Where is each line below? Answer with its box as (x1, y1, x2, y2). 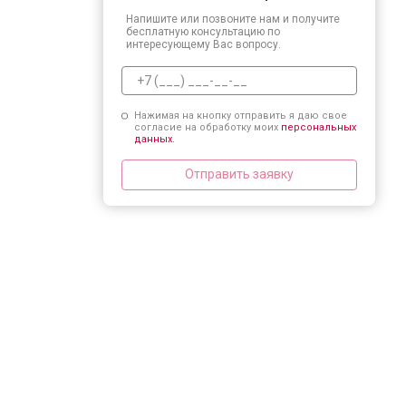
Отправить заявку (185, 167, 294, 181)
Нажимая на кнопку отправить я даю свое (133, 109, 347, 121)
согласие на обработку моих (133, 121, 281, 133)
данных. (133, 132, 175, 145)
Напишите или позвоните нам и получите (126, 12, 340, 25)
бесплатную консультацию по (126, 24, 280, 38)
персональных (280, 121, 356, 133)
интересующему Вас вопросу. (126, 37, 281, 51)
